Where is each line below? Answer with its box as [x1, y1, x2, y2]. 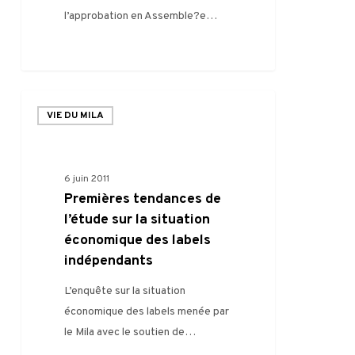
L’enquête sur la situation [64, 284, 186, 299]
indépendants [64, 252, 154, 271]
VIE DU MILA [46, 109, 104, 122]
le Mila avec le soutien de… [64, 326, 197, 340]
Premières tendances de [64, 190, 222, 209]
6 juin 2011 [64, 173, 110, 186]
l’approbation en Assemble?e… [64, 10, 218, 24]
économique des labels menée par [64, 305, 230, 319]
